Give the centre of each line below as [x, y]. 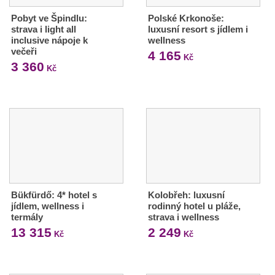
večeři [24, 52]
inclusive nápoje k [49, 41]
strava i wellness [183, 217]
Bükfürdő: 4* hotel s [54, 195]
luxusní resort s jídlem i [198, 29]
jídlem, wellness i [48, 206]
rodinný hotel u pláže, [194, 206]
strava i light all [44, 29]
